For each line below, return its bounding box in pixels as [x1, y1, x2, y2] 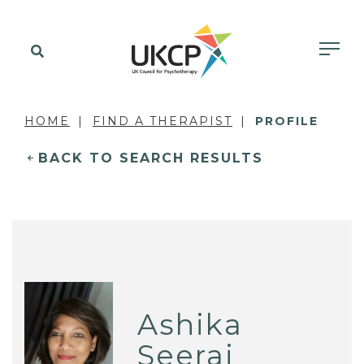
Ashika [137, 306, 244, 342]
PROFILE [255, 114, 318, 128]
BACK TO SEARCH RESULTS [38, 150, 263, 166]
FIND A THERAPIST [93, 114, 232, 128]
